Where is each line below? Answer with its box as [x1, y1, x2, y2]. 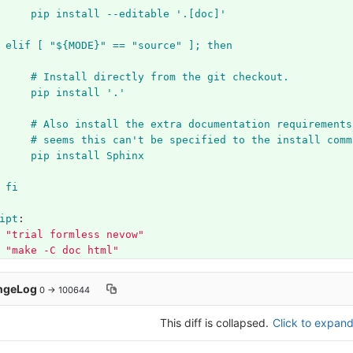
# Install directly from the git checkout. [30, 71, 289, 84]
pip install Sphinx [30, 150, 144, 162]
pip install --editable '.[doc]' [30, 8, 226, 20]
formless [49, 229, 100, 241]
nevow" [106, 229, 144, 241]
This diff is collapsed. [159, 316, 272, 330]
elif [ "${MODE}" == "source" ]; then [5, 39, 232, 52]
